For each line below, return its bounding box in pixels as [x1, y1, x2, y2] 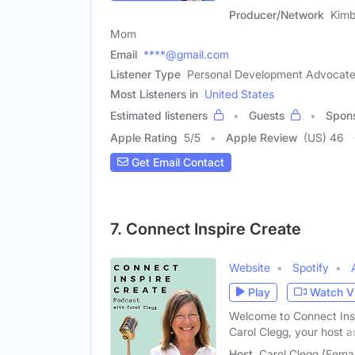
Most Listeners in [110, 86, 198, 101]
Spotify [292, 260, 329, 274]
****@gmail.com [143, 47, 229, 61]
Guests [249, 108, 284, 122]
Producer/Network [229, 7, 324, 21]
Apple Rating [110, 130, 177, 144]
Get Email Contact [128, 155, 224, 170]
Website [229, 260, 270, 274]
